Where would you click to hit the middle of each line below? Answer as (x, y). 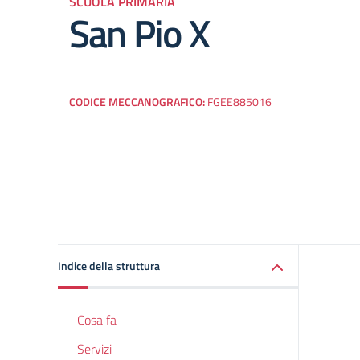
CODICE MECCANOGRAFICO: (138, 102)
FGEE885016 (239, 102)
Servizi (94, 349)
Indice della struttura (109, 266)
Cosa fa (97, 320)
